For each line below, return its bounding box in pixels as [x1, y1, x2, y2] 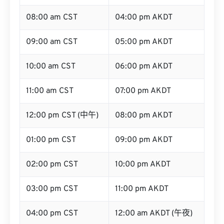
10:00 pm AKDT [115, 159, 170, 169]
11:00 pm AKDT [115, 184, 168, 194]
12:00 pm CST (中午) [26, 110, 98, 120]
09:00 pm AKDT [115, 135, 172, 145]
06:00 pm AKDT [115, 61, 172, 71]
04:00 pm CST [26, 208, 78, 218]
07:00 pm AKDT [115, 86, 171, 96]
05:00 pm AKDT [115, 37, 172, 47]
